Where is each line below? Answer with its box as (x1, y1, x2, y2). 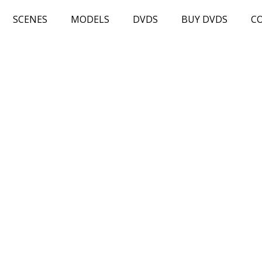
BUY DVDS (181, 13, 227, 26)
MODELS (70, 13, 109, 26)
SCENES (12, 13, 47, 26)
